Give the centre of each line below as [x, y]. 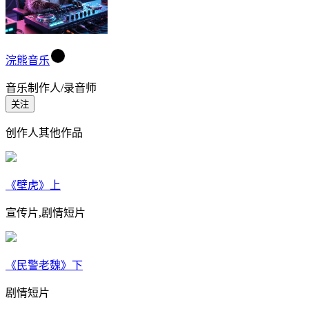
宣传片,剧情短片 [46, 213]
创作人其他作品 [44, 133]
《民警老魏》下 [44, 266]
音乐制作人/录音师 [51, 88]
